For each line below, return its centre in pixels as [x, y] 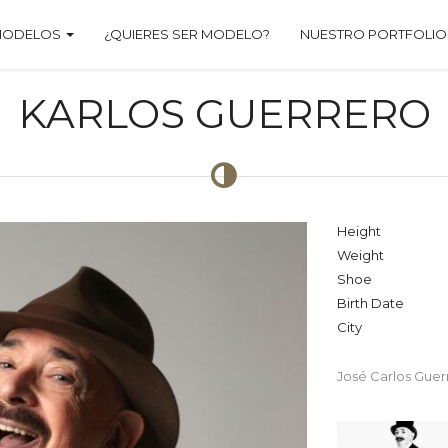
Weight [360, 254]
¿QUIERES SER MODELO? [187, 34]
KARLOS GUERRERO [224, 113]
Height [358, 230]
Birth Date [370, 302]
